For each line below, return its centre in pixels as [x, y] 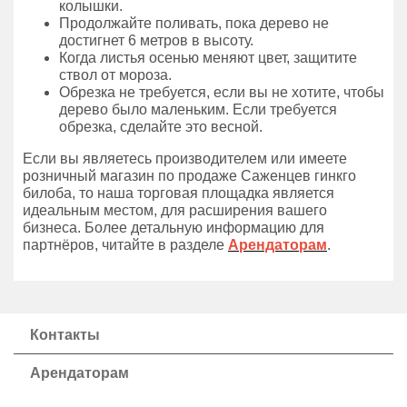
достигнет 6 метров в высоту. [156, 40]
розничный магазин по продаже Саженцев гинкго [189, 176]
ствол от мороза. [115, 75]
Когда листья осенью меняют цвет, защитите [208, 58]
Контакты [65, 335]
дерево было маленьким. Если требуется [198, 109]
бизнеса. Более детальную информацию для [174, 228]
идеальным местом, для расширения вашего [175, 210]
